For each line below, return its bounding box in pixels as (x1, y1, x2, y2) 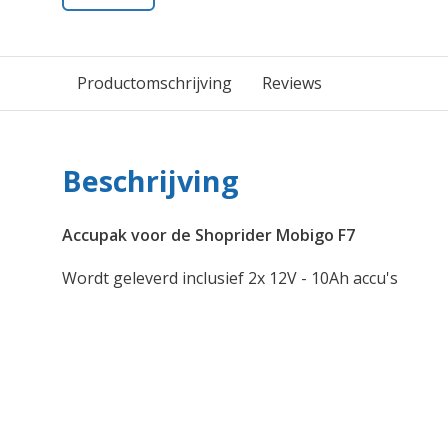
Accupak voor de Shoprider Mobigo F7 (62, 224, 355, 246)
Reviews (262, 72, 322, 94)
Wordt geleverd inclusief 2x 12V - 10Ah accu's (62, 267, 398, 289)
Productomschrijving (77, 72, 232, 94)
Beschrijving (62, 161, 239, 200)
